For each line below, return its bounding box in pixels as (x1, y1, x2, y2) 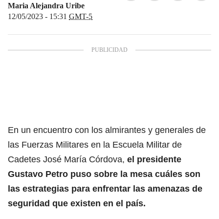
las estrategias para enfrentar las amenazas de (8, 183, 202, 194)
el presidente (127, 154, 181, 164)
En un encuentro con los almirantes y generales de (8, 125, 206, 135)
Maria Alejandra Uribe (8, 1, 85, 10)
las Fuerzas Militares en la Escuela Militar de (8, 139, 182, 150)
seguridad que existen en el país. (8, 198, 146, 208)
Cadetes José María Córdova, (8, 154, 127, 164)
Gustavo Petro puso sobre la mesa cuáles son (8, 169, 200, 179)
